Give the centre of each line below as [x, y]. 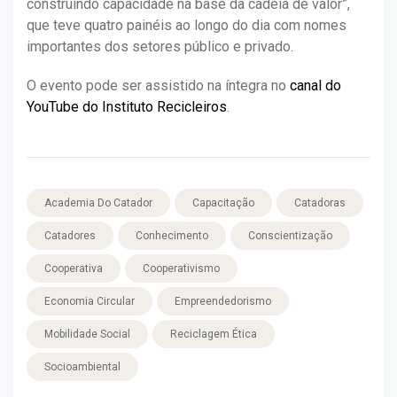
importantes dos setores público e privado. [160, 47]
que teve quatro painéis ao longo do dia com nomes [187, 26]
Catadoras [320, 203]
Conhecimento [172, 236]
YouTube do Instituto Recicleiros [127, 107]
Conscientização [290, 236]
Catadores [70, 236]
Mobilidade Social [87, 335]
